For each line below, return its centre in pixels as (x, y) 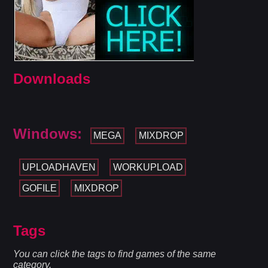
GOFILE (39, 188)
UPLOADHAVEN (59, 167)
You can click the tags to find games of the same (115, 254)
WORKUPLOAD (148, 167)
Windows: (48, 134)
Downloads (52, 79)
